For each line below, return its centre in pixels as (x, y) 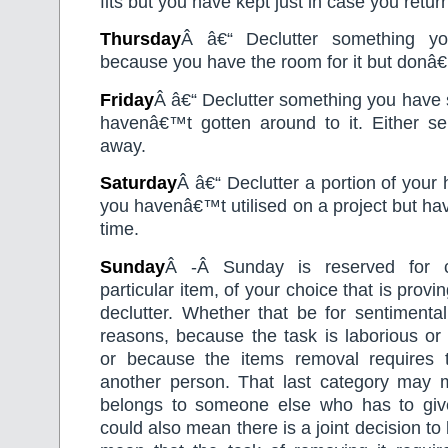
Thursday (140, 39)
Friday (127, 99)
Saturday (138, 183)
